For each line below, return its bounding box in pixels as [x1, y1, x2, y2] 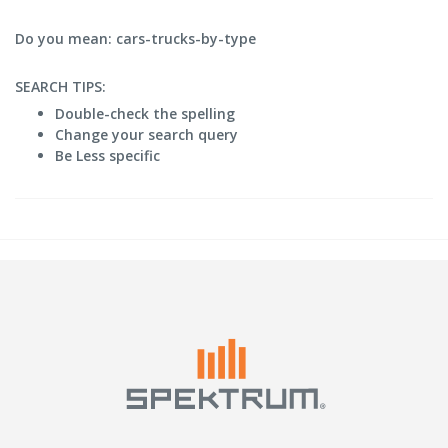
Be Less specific [55, 146, 160, 165]
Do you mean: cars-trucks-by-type [15, 29, 256, 48]
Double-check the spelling [55, 104, 235, 123]
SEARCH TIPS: [15, 77, 106, 96]
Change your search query [55, 125, 238, 144]
